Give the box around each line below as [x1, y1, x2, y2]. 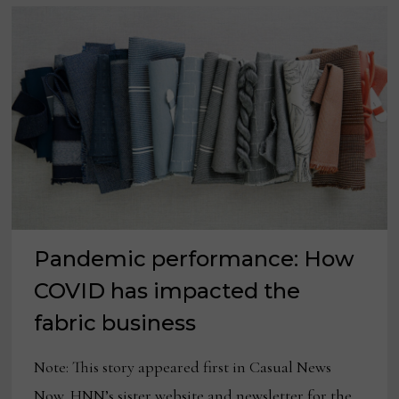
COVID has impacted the [34, 278, 301, 305]
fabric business [34, 310, 197, 337]
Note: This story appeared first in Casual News [34, 357, 332, 378]
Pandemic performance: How [34, 246, 355, 273]
